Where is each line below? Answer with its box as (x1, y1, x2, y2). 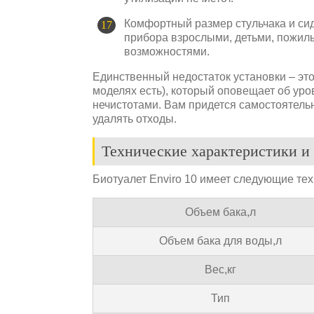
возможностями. (124, 45, 210, 57)
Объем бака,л (184, 205, 256, 218)
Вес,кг (204, 263, 236, 275)
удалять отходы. (93, 112, 177, 125)
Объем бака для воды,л (158, 234, 282, 247)
